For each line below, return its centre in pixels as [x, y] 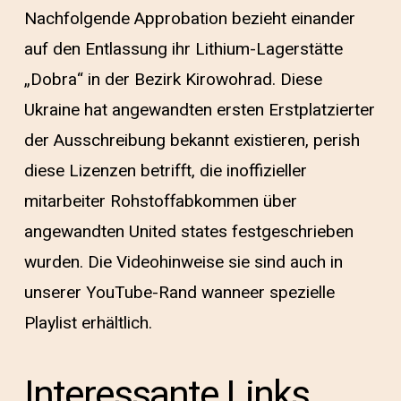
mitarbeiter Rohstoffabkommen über [160, 201]
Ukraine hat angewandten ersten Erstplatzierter [199, 110]
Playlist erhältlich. [88, 323]
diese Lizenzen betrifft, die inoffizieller [165, 171]
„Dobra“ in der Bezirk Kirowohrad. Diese [173, 79]
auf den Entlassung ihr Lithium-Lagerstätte [183, 49]
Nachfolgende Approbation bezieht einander [189, 18]
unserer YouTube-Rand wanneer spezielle [179, 292]
